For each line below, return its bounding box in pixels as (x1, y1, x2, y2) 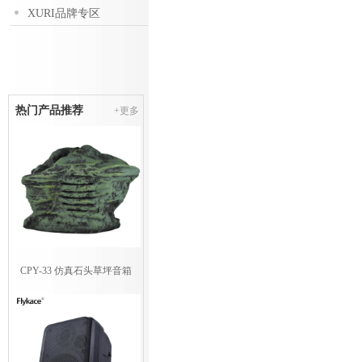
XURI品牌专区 (27, 7, 100, 19)
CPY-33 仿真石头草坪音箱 (20, 265, 132, 276)
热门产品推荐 (15, 104, 83, 116)
